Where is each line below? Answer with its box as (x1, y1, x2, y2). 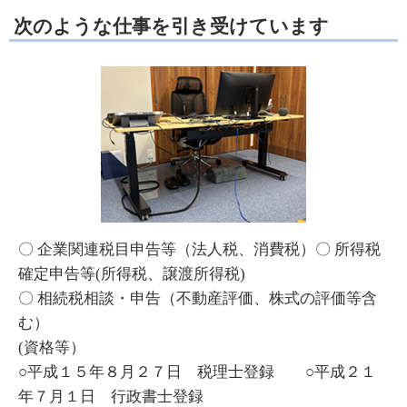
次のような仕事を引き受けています (14, 15, 329, 37)
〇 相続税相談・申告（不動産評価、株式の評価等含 (18, 290, 377, 308)
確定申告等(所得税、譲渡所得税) (18, 265, 245, 283)
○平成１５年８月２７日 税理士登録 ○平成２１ (18, 363, 376, 382)
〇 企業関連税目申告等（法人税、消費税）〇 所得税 (18, 241, 381, 259)
